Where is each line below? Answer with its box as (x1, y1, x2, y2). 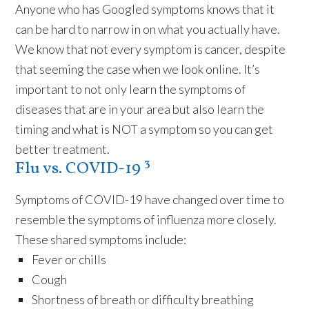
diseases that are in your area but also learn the (15, 101, 265, 117)
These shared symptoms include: (15, 231, 187, 247)
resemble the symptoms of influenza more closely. (15, 211, 277, 227)
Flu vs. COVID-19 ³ (15, 157, 151, 181)
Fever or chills (32, 251, 107, 267)
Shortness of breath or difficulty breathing (32, 291, 255, 307)
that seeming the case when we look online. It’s (15, 61, 261, 77)
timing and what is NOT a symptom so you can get (15, 121, 274, 137)
